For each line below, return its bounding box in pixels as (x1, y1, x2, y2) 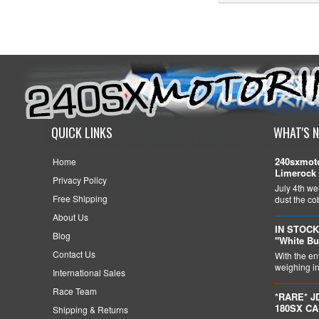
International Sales (52, 266, 125, 279)
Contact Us (52, 248, 95, 261)
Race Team (52, 285, 97, 298)
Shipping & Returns (52, 303, 128, 316)
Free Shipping (52, 192, 108, 205)
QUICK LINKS (51, 123, 113, 142)
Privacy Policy (52, 174, 107, 187)
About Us (52, 211, 88, 224)
